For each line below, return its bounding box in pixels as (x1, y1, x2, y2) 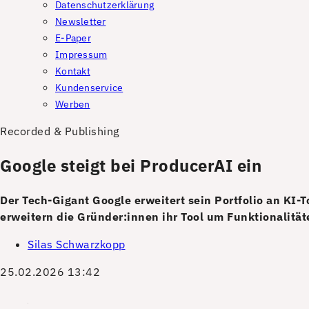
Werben (55, 98, 90, 110)
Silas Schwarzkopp (28, 237, 126, 251)
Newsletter (55, 15, 106, 28)
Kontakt (55, 65, 90, 77)
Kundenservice (55, 81, 123, 94)
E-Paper (55, 32, 91, 44)
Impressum (55, 48, 108, 61)
